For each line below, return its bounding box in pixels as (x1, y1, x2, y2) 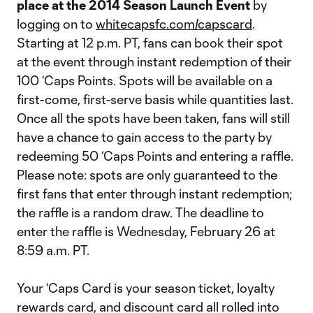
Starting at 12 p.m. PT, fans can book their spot (17, 35, 283, 50)
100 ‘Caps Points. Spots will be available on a (17, 73, 272, 88)
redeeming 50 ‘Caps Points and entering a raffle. (17, 148, 293, 163)
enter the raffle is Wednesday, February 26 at (17, 224, 275, 239)
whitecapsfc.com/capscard (96, 16, 252, 31)
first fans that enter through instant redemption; (17, 186, 292, 201)
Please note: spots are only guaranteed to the (17, 167, 277, 182)
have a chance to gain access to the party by (17, 129, 272, 145)
